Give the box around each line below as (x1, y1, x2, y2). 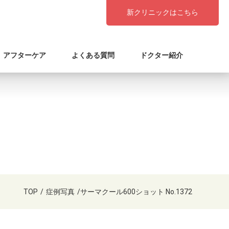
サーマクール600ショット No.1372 (80, 188, 192, 196)
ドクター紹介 (140, 51, 183, 59)
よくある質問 (72, 51, 114, 59)
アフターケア (3, 51, 46, 59)
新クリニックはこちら (127, 8, 198, 16)
